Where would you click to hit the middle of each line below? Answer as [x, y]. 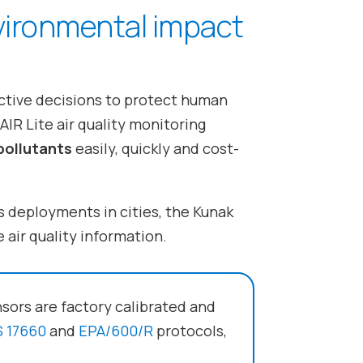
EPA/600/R [115, 330]
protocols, [190, 330]
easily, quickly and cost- [155, 149]
